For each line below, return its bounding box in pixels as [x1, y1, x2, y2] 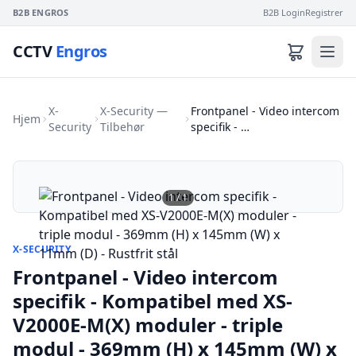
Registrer [305, 6, 343, 18]
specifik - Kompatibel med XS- [13, 288, 292, 314]
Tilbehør [99, 119, 145, 134]
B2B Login [263, 6, 305, 18]
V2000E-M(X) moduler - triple [13, 311, 283, 338]
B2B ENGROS [13, 6, 69, 18]
